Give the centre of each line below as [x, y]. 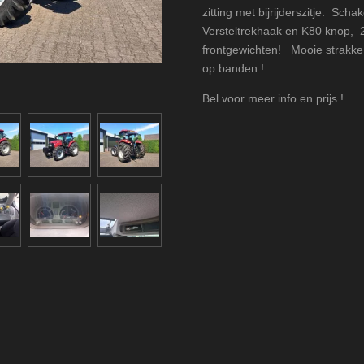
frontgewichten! [245, 50]
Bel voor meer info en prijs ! [273, 98]
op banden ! [233, 68]
